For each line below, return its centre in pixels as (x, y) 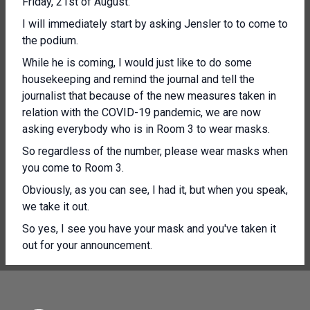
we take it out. (56, 207)
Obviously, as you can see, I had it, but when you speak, (155, 190)
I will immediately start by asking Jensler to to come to (155, 24)
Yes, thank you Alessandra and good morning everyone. (155, 290)
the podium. (50, 40)
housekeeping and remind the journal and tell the (138, 79)
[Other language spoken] (81, 267)
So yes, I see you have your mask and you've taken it (149, 229)
